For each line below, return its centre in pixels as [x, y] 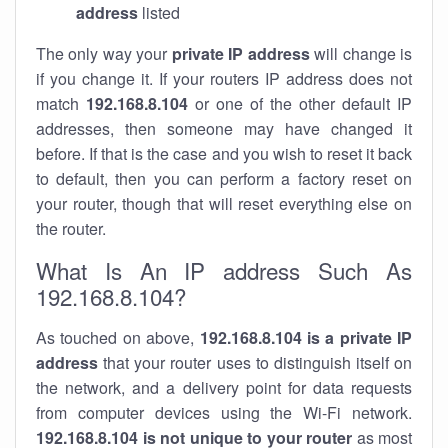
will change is [361, 53]
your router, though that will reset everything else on [224, 203]
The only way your [104, 53]
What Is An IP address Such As [224, 270]
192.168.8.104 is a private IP [305, 337]
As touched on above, [118, 337]
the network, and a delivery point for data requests [224, 387]
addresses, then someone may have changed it [224, 128]
